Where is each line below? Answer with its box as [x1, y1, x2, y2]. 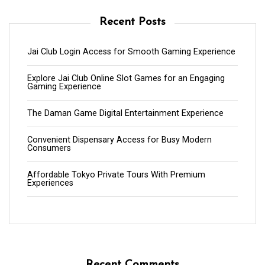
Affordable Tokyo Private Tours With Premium [27, 169, 205, 180]
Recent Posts [99, 16, 166, 28]
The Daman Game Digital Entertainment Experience [27, 108, 224, 118]
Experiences [27, 177, 73, 188]
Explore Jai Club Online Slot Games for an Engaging [27, 73, 225, 83]
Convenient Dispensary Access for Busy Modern [27, 134, 212, 145]
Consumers [27, 143, 71, 153]
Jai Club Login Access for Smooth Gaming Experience [27, 46, 235, 57]
